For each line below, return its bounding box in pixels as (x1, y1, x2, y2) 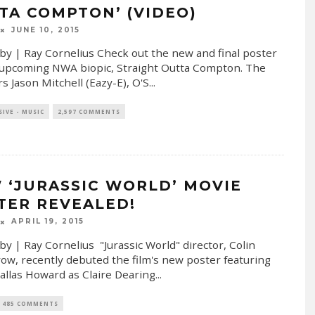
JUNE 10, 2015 (11, 25, 80, 35)
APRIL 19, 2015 (11, 217, 84, 226)
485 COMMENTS (1, 299, 58, 307)
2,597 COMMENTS (57, 108, 120, 116)
